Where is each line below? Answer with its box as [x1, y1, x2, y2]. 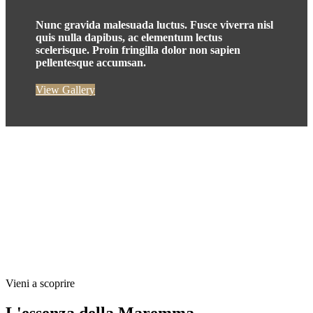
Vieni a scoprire [6, 277, 75, 290]
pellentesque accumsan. [36, 57, 147, 69]
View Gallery [36, 84, 96, 96]
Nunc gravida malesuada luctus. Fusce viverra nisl [36, 19, 274, 31]
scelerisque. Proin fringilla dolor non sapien [36, 44, 241, 57]
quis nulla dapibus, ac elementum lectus [36, 31, 223, 44]
